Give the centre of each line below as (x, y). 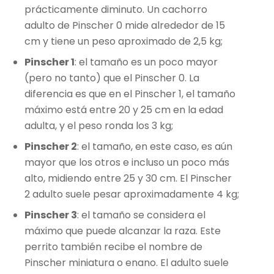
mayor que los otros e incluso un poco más (127, 162)
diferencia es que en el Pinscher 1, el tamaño (130, 94)
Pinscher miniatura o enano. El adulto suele (127, 262)
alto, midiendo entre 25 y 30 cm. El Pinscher (128, 178)
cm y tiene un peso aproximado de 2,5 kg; (124, 41)
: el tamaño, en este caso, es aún (155, 146)
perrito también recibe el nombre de (113, 246)
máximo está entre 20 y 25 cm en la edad (124, 109)
